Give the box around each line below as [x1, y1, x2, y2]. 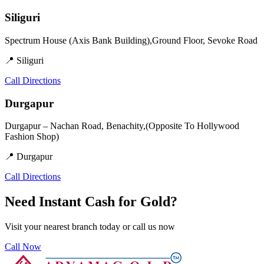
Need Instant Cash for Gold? [5, 194, 177, 210]
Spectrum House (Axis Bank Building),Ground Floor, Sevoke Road [5, 35, 258, 45]
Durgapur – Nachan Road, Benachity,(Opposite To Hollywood [5, 121, 239, 131]
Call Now [5, 242, 41, 252]
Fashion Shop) [5, 131, 59, 142]
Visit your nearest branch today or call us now [5, 222, 175, 232]
